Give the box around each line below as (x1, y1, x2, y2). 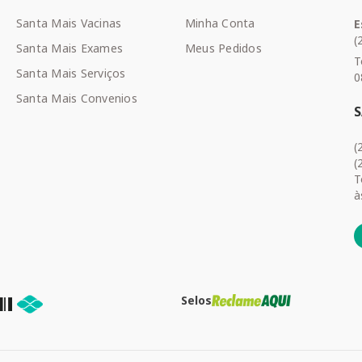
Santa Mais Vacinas (15, 15, 122, 31)
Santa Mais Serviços (15, 65, 126, 81)
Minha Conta (184, 15, 255, 31)
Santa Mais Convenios (15, 90, 137, 106)
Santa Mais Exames (15, 40, 124, 56)
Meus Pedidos (184, 40, 262, 56)
